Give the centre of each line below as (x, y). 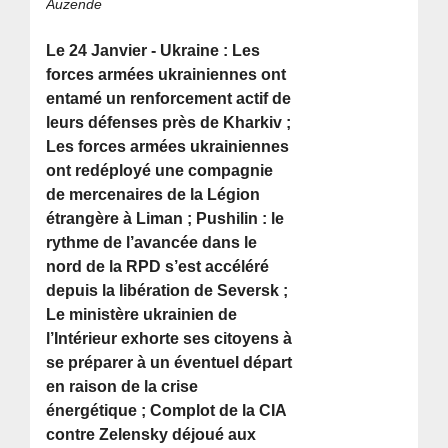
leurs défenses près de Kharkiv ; (169, 123)
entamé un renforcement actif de (169, 99)
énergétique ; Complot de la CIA (166, 411)
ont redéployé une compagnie (160, 171)
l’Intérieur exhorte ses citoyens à (169, 339)
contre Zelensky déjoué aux (151, 435)
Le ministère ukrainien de (142, 315)
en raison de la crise (122, 387)
